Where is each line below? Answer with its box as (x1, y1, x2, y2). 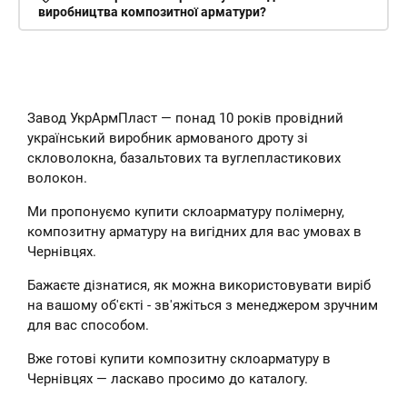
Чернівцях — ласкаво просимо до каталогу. (27, 371, 308, 387)
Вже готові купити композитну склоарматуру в (27, 351, 331, 367)
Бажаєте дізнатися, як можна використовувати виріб (27, 277, 371, 293)
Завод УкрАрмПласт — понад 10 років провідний (27, 110, 343, 126)
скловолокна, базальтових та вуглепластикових (27, 150, 341, 166)
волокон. (27, 170, 87, 186)
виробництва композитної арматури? (38, 5, 266, 19)
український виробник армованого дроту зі (27, 130, 308, 146)
